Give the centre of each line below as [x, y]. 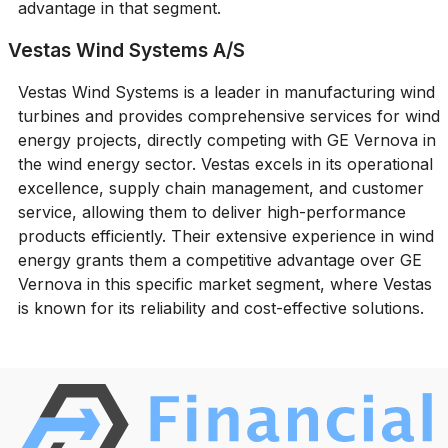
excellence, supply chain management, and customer [220, 187]
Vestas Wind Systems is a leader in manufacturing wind [226, 91]
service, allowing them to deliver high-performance [211, 211]
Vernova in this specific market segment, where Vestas [224, 283]
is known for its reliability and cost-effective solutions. [220, 307]
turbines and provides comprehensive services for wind [228, 115]
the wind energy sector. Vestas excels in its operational [225, 163]
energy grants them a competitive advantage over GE [219, 259]
